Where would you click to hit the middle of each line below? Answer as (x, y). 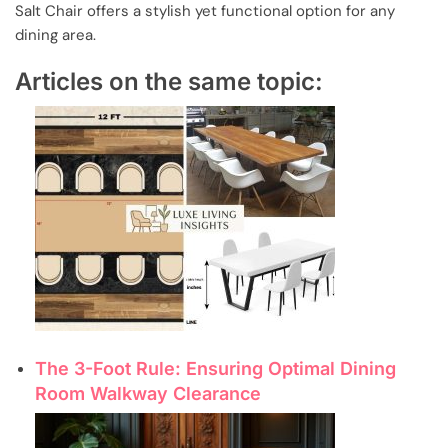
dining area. (55, 34)
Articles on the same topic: (169, 81)
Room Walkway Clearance (148, 393)
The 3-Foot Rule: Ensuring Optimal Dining (215, 368)
